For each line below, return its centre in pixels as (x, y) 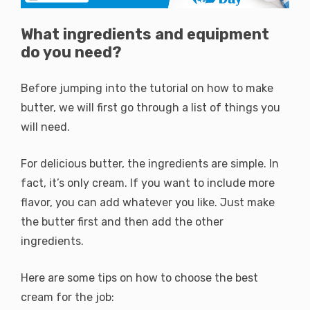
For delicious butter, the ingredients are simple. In (150, 163)
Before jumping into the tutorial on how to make (147, 88)
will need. (47, 127)
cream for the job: (67, 297)
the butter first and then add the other (122, 221)
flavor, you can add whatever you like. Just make (148, 202)
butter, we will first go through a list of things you (151, 107)
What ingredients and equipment (145, 34)
